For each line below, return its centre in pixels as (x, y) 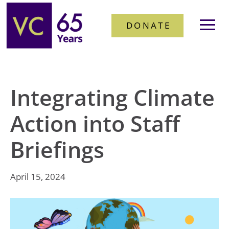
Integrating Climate (112, 97)
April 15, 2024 (38, 177)
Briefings (57, 150)
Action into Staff (95, 123)
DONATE (148, 25)
